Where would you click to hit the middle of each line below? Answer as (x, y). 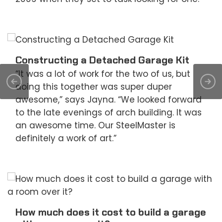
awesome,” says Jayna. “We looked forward (109, 100)
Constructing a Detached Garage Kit (102, 60)
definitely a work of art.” (66, 139)
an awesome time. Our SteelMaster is (95, 126)
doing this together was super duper (94, 87)
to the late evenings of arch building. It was (109, 113)
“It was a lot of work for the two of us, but (103, 74)
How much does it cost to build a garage (111, 212)
